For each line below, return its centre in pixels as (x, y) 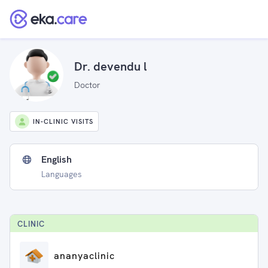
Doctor (87, 85)
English (57, 159)
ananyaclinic (84, 256)
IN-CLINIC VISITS (63, 121)
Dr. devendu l (111, 66)
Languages (62, 174)
